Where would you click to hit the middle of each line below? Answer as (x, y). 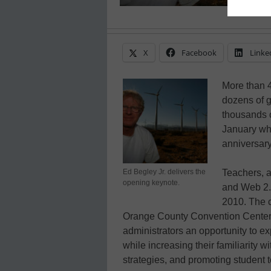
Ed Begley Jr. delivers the (164, 172)
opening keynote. (151, 183)
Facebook (199, 53)
